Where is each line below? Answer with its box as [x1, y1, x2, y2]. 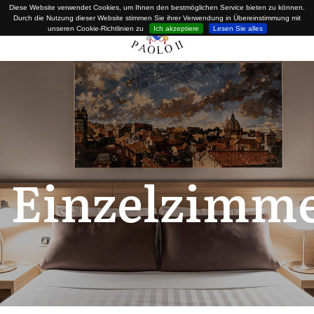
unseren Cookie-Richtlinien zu [47, 25, 144, 32]
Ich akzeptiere [153, 25, 199, 32]
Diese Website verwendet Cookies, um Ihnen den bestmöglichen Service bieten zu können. [9, 4, 305, 11]
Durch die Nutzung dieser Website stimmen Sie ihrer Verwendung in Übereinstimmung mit [13, 14, 301, 22]
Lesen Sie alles [212, 25, 263, 32]
